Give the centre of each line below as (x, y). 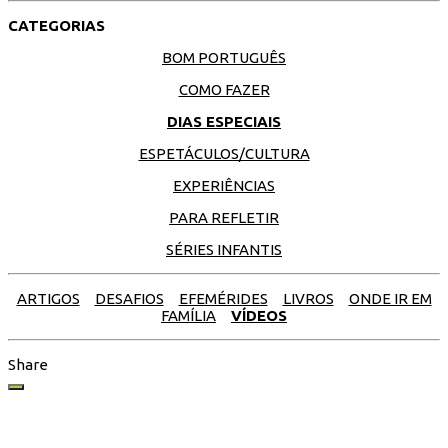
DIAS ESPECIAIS (224, 122)
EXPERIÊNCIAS (224, 186)
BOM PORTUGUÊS (224, 58)
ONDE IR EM (390, 299)
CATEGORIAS (56, 26)
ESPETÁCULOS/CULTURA (224, 154)
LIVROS (308, 299)
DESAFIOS (129, 299)
